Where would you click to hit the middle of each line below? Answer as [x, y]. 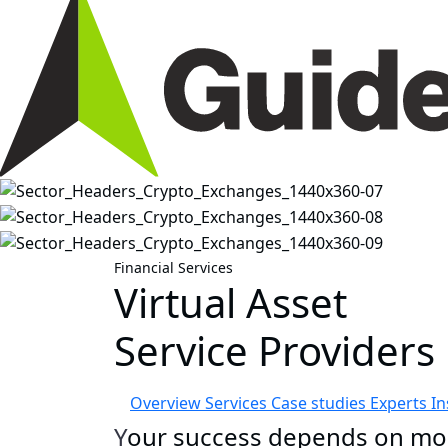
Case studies [320, 402]
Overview [167, 402]
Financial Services [173, 267]
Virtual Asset [230, 302]
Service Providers [274, 350]
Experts [400, 402]
